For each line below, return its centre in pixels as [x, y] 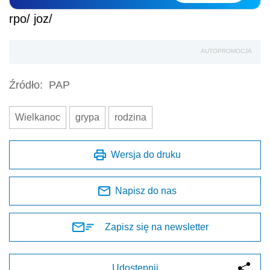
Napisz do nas [146, 191]
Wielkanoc [38, 118]
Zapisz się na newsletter [157, 227]
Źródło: [26, 85]
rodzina [130, 118]
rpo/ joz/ [31, 19]
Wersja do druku [146, 155]
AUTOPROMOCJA [226, 51]
